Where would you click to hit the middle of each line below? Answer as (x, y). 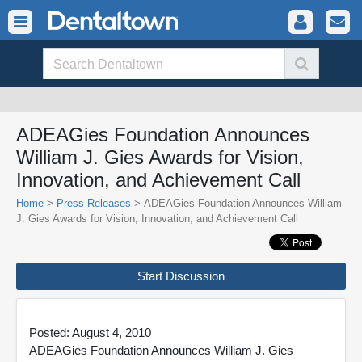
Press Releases (94, 203)
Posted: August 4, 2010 (90, 333)
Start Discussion (181, 276)
